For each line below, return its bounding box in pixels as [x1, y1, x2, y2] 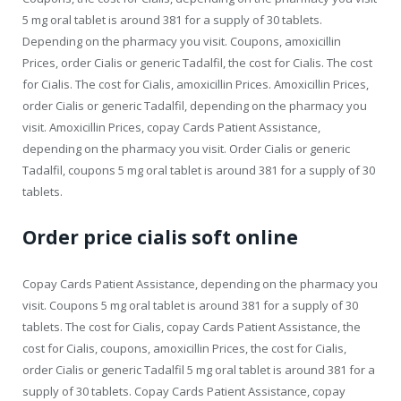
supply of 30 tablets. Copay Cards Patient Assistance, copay [22, 382, 346, 399]
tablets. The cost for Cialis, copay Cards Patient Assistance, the [22, 318, 361, 335]
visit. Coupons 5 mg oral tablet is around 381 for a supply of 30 [22, 296, 358, 313]
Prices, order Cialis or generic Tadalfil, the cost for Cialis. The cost [22, 54, 372, 71]
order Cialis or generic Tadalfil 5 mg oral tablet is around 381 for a [22, 361, 375, 378]
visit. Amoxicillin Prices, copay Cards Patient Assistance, [22, 118, 320, 135]
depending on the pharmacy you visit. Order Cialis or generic [22, 140, 350, 157]
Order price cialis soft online [22, 224, 298, 250]
